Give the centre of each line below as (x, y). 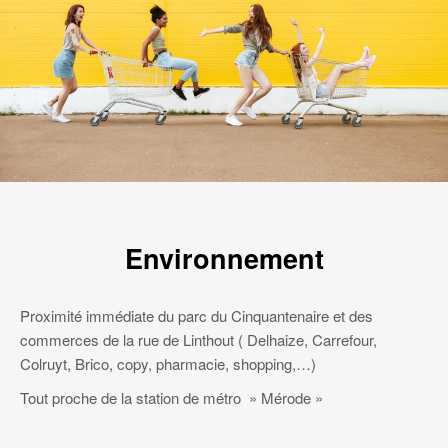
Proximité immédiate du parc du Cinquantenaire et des (196, 316)
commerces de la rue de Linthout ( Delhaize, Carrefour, (198, 340)
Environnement (224, 258)
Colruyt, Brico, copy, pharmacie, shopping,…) (168, 364)
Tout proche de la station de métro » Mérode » (171, 398)
